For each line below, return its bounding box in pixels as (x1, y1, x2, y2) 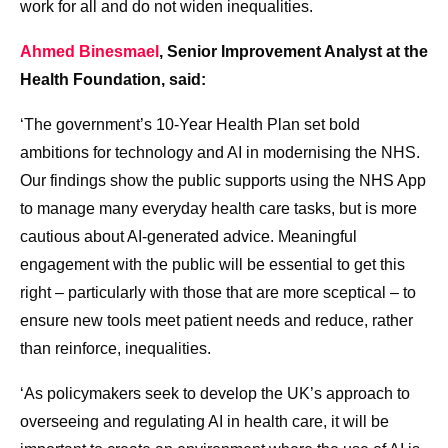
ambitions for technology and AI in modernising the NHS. (20, 144, 420, 162)
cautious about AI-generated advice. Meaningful (20, 228, 357, 246)
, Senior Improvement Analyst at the (159, 43, 428, 61)
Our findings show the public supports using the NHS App (20, 172, 426, 190)
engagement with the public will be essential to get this (20, 256, 405, 274)
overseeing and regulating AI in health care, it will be (20, 413, 389, 431)
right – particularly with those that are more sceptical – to (20, 284, 416, 302)
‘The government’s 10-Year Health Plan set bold (20, 116, 360, 134)
